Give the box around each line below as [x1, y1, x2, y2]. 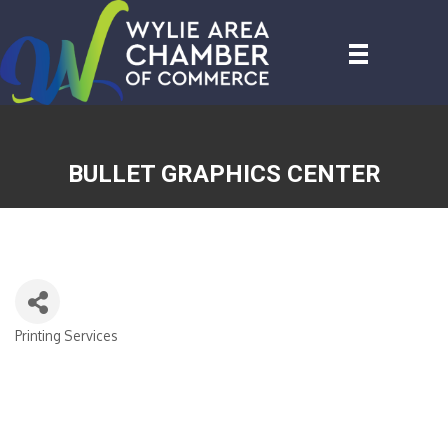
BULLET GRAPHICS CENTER [67, 160, 381, 188]
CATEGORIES [14, 340, 123, 361]
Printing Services [15, 327, 118, 344]
